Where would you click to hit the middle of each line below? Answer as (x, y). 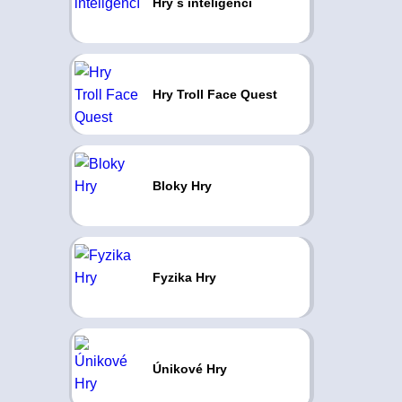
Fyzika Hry (184, 277)
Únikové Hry (189, 369)
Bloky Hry (182, 186)
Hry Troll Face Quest (214, 94)
